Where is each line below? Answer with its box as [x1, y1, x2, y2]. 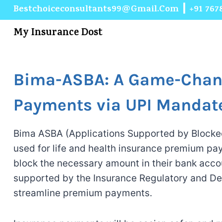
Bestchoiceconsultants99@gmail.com [13, 2, 179, 17]
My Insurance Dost [13, 25, 103, 42]
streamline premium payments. [13, 187, 152, 199]
